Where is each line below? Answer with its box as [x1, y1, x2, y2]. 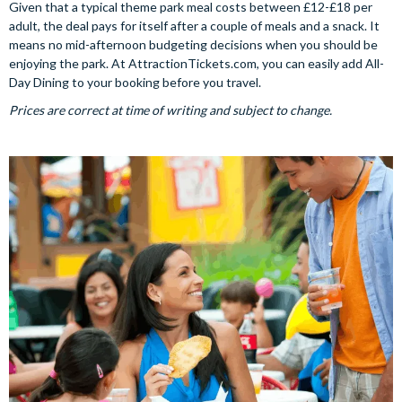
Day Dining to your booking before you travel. [9, 74, 261, 90]
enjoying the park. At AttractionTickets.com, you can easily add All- [9, 55, 384, 71]
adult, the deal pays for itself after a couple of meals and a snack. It [9, 17, 380, 33]
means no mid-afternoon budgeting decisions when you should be [9, 36, 378, 52]
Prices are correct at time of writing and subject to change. [9, 101, 332, 118]
